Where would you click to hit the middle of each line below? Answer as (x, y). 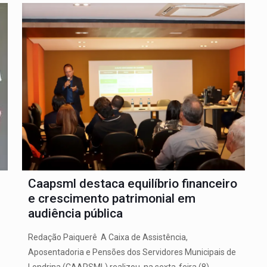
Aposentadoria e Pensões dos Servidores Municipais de (132, 252)
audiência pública (75, 213)
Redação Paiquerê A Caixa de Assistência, (108, 237)
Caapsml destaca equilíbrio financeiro (132, 183)
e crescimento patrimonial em (111, 198)
